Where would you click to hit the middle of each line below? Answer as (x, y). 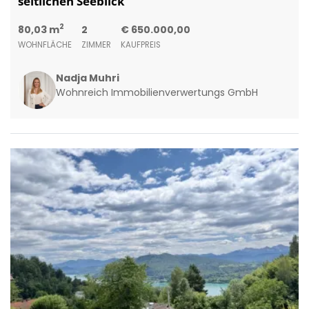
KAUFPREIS (140, 44)
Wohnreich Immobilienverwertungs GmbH (157, 92)
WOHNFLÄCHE (44, 44)
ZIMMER (96, 44)
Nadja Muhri (87, 78)
